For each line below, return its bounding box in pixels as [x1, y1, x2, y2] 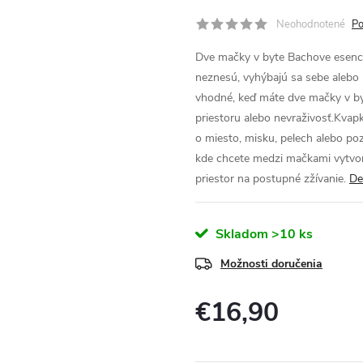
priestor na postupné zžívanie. [195, 170, 346, 186]
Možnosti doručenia [220, 255, 322, 271]
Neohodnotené [276, 16, 345, 32]
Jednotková [194, 327, 251, 343]
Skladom [212, 224, 268, 243]
